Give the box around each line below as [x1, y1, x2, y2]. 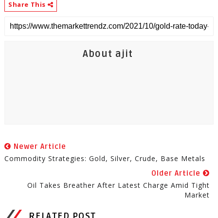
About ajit [82, 48, 133, 60]
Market [184, 190, 210, 200]
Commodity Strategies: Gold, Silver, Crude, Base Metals [4, 154, 205, 163]
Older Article [151, 169, 203, 178]
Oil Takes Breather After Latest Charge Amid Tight [27, 181, 210, 190]
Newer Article [11, 142, 66, 151]
